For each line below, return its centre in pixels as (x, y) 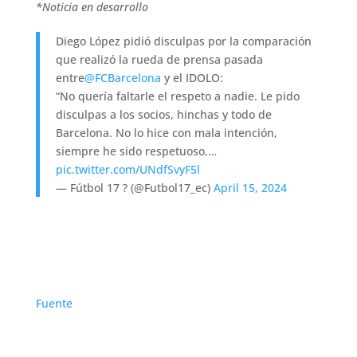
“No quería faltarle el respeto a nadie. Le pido (177, 96)
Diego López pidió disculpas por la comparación (183, 41)
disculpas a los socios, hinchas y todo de (163, 115)
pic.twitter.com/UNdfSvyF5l (127, 170)
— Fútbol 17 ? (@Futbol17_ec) (134, 188)
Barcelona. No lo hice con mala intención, (166, 133)
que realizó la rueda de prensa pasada (159, 60)
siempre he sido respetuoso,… (136, 151)
